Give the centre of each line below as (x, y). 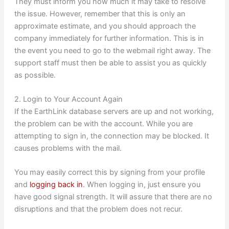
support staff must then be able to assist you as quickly (110, 63)
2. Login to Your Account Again (68, 99)
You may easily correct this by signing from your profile (109, 173)
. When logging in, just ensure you (141, 185)
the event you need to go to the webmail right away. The (112, 50)
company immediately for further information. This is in (109, 38)
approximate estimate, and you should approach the (105, 26)
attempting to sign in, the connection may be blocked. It (111, 136)
